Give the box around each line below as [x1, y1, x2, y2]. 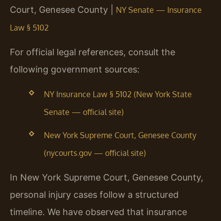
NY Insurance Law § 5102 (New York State [43, 89, 192, 99]
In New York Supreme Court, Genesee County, [10, 172, 203, 183]
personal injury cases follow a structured [10, 189, 179, 200]
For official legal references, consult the [10, 47, 175, 58]
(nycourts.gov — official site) [43, 148, 146, 158]
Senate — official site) [43, 107, 124, 117]
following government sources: [10, 64, 140, 75]
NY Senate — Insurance [116, 5, 202, 15]
